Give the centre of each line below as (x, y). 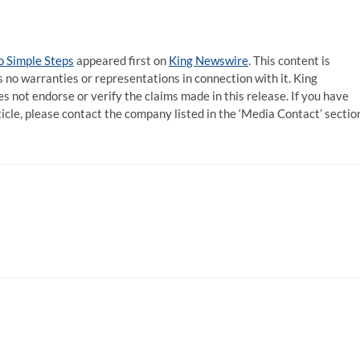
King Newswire (209, 60)
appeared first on (121, 60)
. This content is (289, 60)
